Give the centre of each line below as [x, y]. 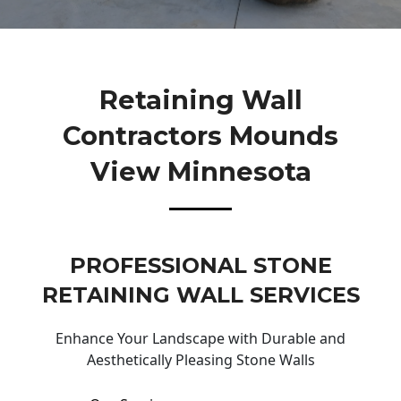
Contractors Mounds [200, 135]
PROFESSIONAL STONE [200, 266]
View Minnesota [200, 171]
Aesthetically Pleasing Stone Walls [200, 360]
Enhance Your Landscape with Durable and [200, 339]
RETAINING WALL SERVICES [200, 295]
